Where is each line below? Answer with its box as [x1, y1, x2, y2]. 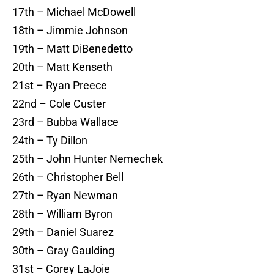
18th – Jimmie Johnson [12, 24, 128, 37]
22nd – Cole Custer [12, 97, 106, 111]
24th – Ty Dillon [12, 134, 87, 147]
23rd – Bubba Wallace [12, 116, 119, 129]
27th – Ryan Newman [12, 189, 118, 202]
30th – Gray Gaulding [12, 244, 114, 257]
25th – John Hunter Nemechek [12, 152, 163, 166]
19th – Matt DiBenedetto [12, 42, 133, 56]
